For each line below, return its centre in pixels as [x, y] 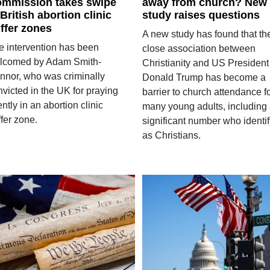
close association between [199, 49]
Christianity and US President [205, 63]
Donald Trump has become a [204, 78]
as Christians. [171, 136]
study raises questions [201, 15]
